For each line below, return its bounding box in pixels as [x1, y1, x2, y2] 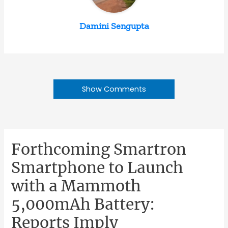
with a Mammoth [11, 176, 141, 195]
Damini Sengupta [79, 20, 149, 32]
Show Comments [82, 84, 146, 95]
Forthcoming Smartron [11, 139, 187, 159]
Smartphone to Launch [11, 157, 184, 177]
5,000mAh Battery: [11, 194, 155, 214]
